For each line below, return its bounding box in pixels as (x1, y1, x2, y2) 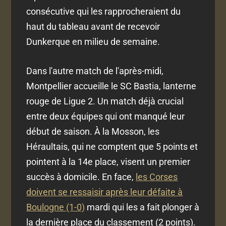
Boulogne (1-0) (26, 202, 85, 213)
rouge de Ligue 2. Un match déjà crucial (26, 96, 184, 107)
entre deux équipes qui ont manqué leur (26, 111, 185, 122)
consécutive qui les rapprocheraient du (26, 6, 181, 17)
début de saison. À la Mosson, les (26, 126, 160, 137)
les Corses (136, 172, 178, 183)
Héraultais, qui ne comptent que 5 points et (26, 141, 198, 152)
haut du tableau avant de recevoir (26, 21, 160, 32)
